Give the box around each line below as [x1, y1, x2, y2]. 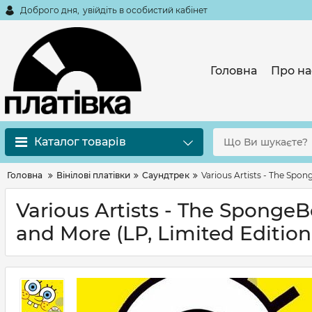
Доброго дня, [20, 4, 79, 15]
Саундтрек [142, 170, 189, 180]
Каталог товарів [34, 135, 126, 148]
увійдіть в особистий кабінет [83, 4, 208, 15]
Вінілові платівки [56, 170, 130, 180]
